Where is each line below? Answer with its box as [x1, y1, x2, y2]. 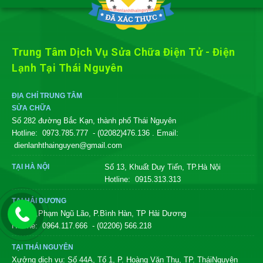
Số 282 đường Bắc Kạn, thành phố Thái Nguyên [12, 116, 176, 125]
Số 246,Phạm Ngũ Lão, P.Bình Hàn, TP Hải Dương [12, 209, 186, 218]
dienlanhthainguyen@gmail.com [14, 141, 122, 150]
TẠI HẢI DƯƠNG [12, 197, 66, 205]
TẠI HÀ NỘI [12, 163, 49, 171]
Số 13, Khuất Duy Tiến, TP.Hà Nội [104, 163, 221, 171]
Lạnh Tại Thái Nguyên [12, 62, 123, 74]
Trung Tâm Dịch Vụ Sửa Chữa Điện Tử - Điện [12, 46, 235, 58]
